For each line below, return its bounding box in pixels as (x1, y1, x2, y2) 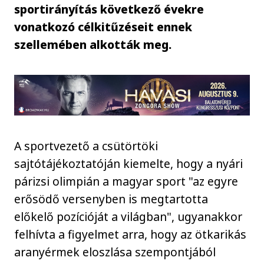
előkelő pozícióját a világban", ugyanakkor (14, 208, 243, 225)
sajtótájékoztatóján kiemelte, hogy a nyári (14, 155, 243, 171)
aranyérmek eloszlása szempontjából (14, 243, 216, 260)
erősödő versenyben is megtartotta (14, 190, 209, 207)
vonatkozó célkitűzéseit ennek (14, 18, 193, 35)
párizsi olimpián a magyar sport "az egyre (14, 173, 239, 189)
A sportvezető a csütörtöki (14, 137, 159, 154)
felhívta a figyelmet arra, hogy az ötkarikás (14, 226, 247, 242)
